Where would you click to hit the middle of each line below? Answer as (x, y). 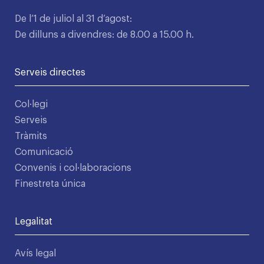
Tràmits (31, 136)
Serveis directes (50, 73)
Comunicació (44, 152)
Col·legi (31, 105)
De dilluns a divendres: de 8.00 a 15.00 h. (104, 35)
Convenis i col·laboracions (73, 168)
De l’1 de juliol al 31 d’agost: (73, 19)
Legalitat (34, 222)
